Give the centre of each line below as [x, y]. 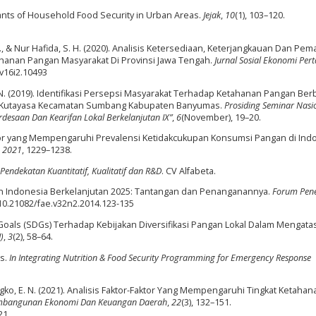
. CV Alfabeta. [189, 171]
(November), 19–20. [221, 117]
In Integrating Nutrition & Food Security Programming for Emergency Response [160, 257]
